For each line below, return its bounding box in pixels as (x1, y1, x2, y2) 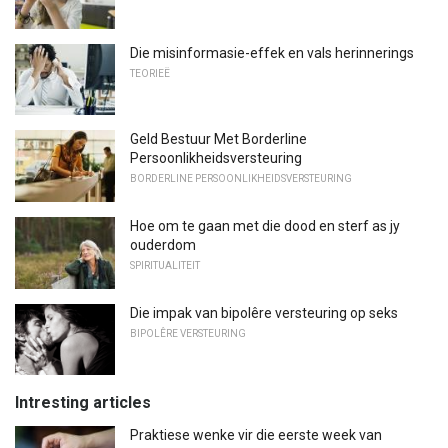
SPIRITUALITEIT (130, 259, 200, 271)
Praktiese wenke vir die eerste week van (130, 427, 382, 444)
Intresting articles (15, 393, 151, 413)
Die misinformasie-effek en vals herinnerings (130, 44, 414, 61)
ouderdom (130, 236, 196, 253)
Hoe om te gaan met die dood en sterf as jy (130, 217, 400, 234)
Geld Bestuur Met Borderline (130, 131, 307, 148)
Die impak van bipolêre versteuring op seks (130, 304, 398, 321)
